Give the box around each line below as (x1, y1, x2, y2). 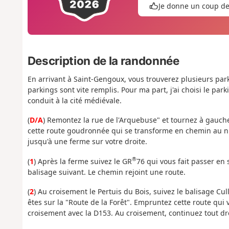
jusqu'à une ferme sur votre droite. (27, 136, 147, 147)
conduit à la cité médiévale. (27, 95, 122, 105)
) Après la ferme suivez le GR (33, 156, 132, 166)
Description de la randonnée (27, 54, 179, 68)
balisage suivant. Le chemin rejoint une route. (27, 167, 186, 177)
